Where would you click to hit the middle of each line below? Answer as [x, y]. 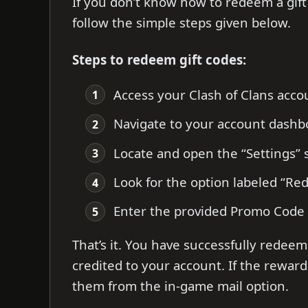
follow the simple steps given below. [181, 22]
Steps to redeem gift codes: [159, 59]
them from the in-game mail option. [180, 285]
